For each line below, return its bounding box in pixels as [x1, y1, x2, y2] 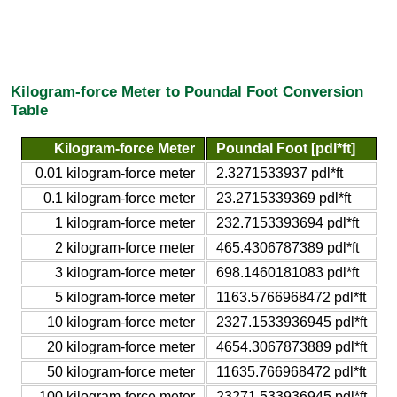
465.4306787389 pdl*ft [215, 239, 359, 255]
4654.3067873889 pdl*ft [215, 339, 367, 354]
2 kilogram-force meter [54, 239, 195, 255]
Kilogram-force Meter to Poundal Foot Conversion [11, 82, 363, 101]
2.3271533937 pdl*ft [215, 165, 343, 181]
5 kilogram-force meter [54, 289, 195, 305]
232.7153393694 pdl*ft [215, 214, 359, 230]
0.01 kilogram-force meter [35, 165, 195, 181]
